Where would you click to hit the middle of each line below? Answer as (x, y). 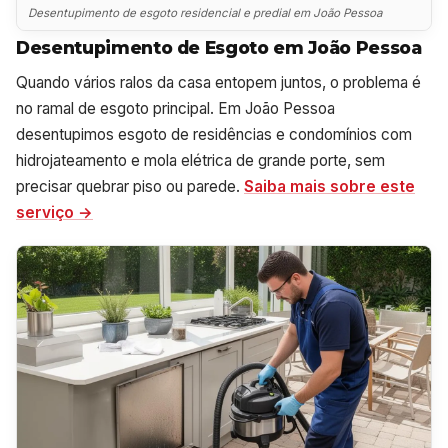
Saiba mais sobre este (329, 186)
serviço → (54, 212)
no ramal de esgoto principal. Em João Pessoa (175, 108)
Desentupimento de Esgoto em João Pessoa (219, 47)
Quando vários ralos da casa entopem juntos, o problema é (218, 82)
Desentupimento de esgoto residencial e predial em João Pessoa (205, 13)
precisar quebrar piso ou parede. (130, 186)
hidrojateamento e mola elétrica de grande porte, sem (200, 160)
